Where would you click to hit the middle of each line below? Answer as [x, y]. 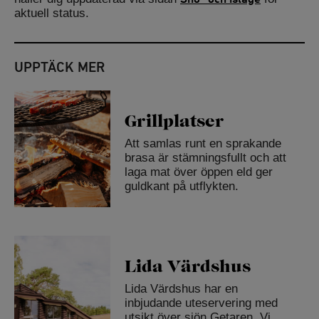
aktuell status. [52, 14]
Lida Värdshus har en [181, 289]
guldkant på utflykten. [181, 187]
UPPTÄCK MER [59, 67]
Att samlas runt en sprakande [203, 144]
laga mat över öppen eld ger [198, 172]
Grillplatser [174, 121]
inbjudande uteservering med [201, 303]
